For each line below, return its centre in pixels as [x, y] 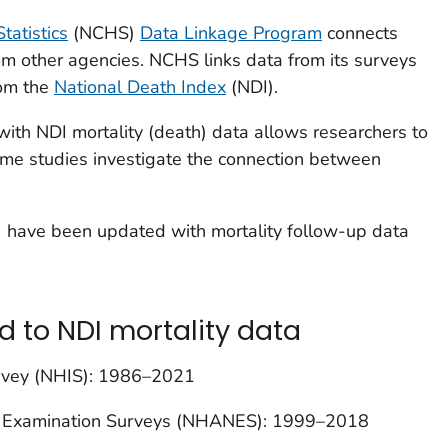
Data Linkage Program [230, 32]
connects [359, 32]
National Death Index [139, 86]
